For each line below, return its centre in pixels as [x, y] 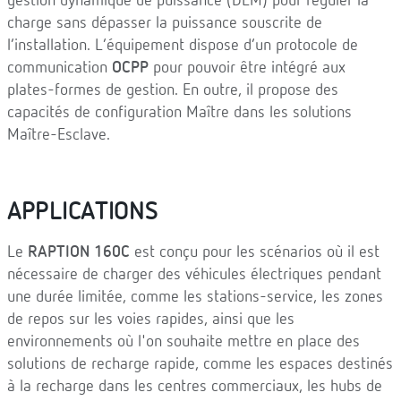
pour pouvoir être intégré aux [247, 68]
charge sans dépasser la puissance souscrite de [165, 23]
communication [60, 68]
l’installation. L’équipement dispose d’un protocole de [183, 46]
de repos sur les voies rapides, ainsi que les [151, 320]
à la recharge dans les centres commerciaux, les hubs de [195, 387]
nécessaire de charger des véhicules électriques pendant [194, 275]
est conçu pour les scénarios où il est [255, 252]
